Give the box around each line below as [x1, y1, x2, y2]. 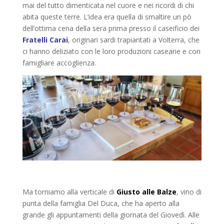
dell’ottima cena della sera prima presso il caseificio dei [22, 23, 199, 33]
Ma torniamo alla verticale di [22, 186, 116, 196]
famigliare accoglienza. [22, 58, 96, 68]
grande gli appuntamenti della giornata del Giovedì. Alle [22, 209, 199, 219]
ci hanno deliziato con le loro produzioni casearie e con [22, 46, 200, 56]
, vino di [176, 186, 201, 196]
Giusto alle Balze [116, 186, 176, 196]
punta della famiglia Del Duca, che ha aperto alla [22, 198, 179, 208]
